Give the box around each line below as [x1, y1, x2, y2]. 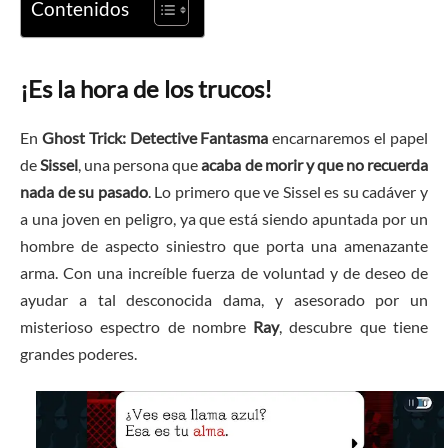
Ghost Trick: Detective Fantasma [41, 127, 273, 147]
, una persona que [78, 154, 199, 174]
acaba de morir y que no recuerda [198, 154, 429, 174]
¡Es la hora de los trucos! [20, 73, 272, 103]
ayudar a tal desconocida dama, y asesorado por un [20, 289, 428, 309]
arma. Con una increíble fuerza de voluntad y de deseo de [20, 262, 428, 282]
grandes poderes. [20, 343, 137, 363]
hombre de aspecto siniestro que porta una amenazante [20, 235, 428, 255]
